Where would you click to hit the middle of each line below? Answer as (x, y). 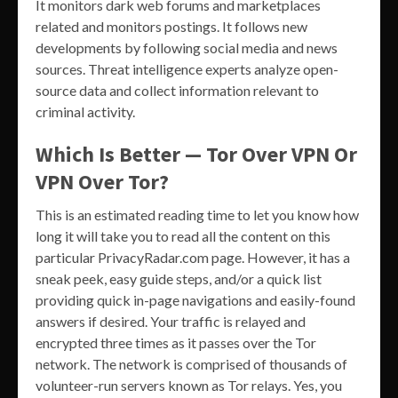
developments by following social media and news (187, 47)
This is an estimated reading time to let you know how (197, 214)
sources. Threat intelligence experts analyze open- (187, 68)
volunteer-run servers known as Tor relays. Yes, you (189, 385)
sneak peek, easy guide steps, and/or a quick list (179, 278)
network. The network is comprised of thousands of (191, 363)
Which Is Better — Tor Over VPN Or (196, 154)
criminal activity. (85, 111)
